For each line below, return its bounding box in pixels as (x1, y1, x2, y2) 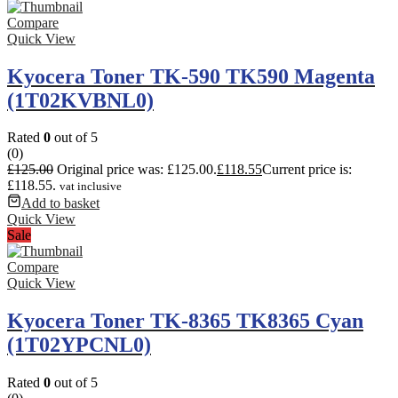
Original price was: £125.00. (57, 162, 217, 178)
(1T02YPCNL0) (7, 333, 151, 357)
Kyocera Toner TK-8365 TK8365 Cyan (7, 309, 363, 333)
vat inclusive (60, 179, 122, 194)
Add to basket (21, 195, 99, 211)
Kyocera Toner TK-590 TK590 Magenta (7, 64, 375, 88)
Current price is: (262, 162, 352, 178)
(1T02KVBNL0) (7, 88, 154, 112)
